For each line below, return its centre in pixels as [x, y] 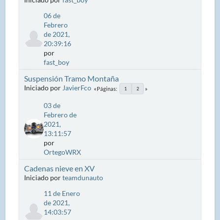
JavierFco [77, 87]
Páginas [107, 88]
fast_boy [57, 62]
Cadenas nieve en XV [60, 168]
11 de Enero [62, 193]
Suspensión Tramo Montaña [72, 78]
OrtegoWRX [63, 152]
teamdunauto [83, 177]
